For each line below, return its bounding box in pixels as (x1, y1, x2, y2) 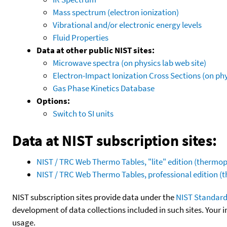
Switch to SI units (53, 107, 113, 119)
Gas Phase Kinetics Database (53, 82, 155, 94)
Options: (36, 95, 70, 106)
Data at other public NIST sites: (36, 44, 155, 56)
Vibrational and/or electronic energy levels (53, 19, 202, 30)
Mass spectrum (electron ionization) (53, 6, 179, 18)
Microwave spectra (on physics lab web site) (53, 57, 206, 68)
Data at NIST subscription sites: (12, 130, 217, 150)
